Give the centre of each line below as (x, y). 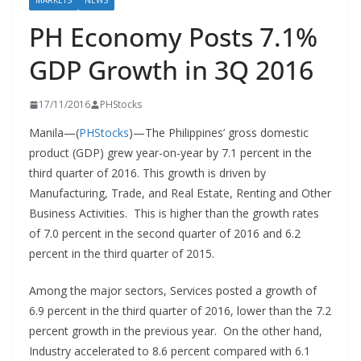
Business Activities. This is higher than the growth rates (174, 213)
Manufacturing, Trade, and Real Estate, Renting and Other (180, 193)
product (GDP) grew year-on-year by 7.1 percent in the (170, 153)
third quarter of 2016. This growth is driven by (147, 173)
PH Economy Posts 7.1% (173, 37)
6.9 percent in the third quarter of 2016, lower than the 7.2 (180, 311)
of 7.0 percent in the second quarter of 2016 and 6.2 (165, 233)
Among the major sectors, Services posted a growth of (173, 290)
